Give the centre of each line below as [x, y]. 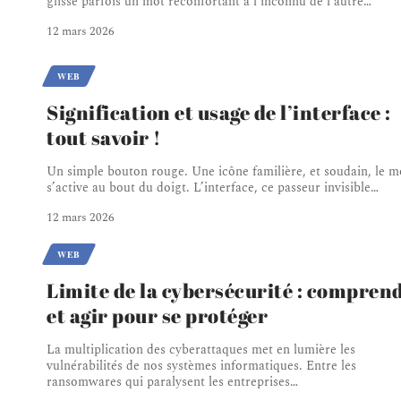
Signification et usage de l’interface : [219, 113]
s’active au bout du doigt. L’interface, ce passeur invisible [209, 188]
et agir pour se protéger [157, 316]
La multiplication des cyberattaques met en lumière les [201, 350]
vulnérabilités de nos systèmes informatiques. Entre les [201, 366]
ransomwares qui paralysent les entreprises [168, 382]
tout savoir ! [104, 138]
